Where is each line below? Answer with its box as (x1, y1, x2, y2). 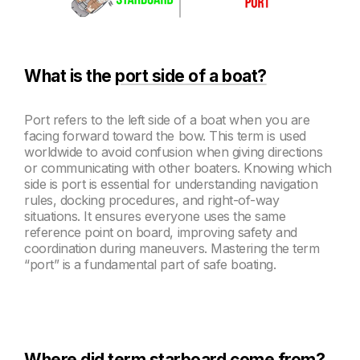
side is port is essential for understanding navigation (24, 175, 318, 192)
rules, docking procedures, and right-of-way (24, 191, 280, 208)
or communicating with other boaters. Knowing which (24, 159, 332, 176)
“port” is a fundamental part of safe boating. (24, 256, 276, 272)
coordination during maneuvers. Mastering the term (24, 239, 320, 256)
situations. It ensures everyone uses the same (24, 207, 286, 224)
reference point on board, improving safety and (24, 223, 297, 240)
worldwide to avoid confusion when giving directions (24, 143, 323, 160)
